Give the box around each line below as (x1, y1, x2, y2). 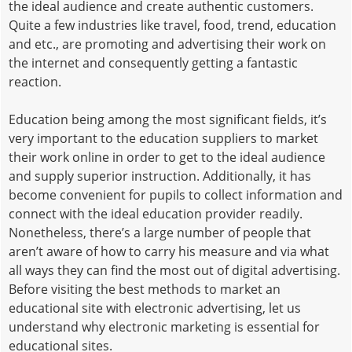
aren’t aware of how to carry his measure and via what (9, 242, 329, 260)
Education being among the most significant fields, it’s (9, 110, 327, 128)
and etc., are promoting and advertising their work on (9, 35, 326, 53)
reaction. (9, 72, 61, 90)
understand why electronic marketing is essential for (9, 317, 320, 335)
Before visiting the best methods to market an (9, 280, 280, 298)
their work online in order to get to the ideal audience (9, 148, 325, 166)
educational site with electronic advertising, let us (9, 299, 301, 317)
